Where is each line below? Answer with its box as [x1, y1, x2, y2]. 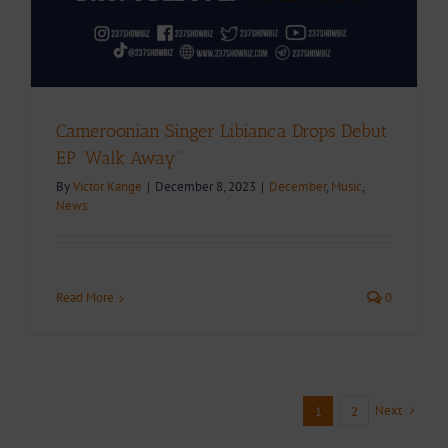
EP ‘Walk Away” [56, 147, 181, 169]
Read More [56, 289, 114, 306]
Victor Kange [73, 178, 142, 195]
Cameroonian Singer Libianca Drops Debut [56, 120, 387, 142]
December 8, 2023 [155, 178, 256, 195]
